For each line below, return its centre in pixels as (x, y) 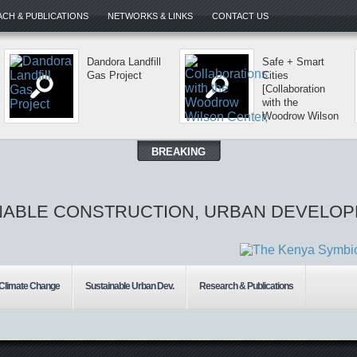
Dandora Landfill (124, 62)
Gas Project (114, 75)
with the (280, 102)
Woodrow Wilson (300, 116)
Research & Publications (246, 286)
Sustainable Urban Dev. (129, 286)
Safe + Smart (293, 62)
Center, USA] (292, 129)
